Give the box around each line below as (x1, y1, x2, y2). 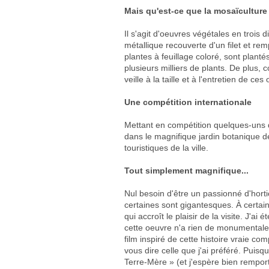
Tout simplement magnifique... (124, 166, 249, 176)
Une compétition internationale (124, 97, 252, 107)
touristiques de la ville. (124, 143, 208, 153)
